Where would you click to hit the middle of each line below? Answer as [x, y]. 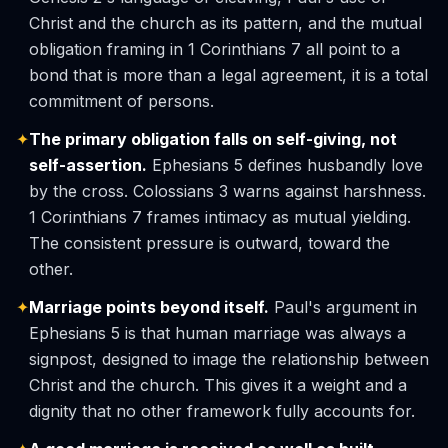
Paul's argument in [343, 307]
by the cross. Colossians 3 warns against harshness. [227, 191]
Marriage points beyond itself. [149, 307]
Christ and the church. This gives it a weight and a [218, 385]
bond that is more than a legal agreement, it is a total [228, 75]
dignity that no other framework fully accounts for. [222, 411]
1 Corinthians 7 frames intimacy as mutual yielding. [220, 217]
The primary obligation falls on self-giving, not [213, 139]
